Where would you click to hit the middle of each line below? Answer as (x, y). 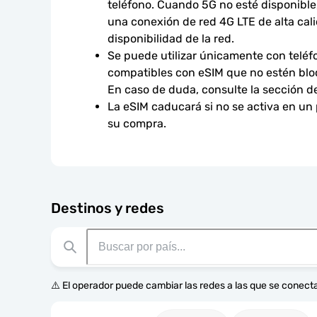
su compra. (137, 123)
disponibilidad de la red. (171, 39)
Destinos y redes (108, 208)
